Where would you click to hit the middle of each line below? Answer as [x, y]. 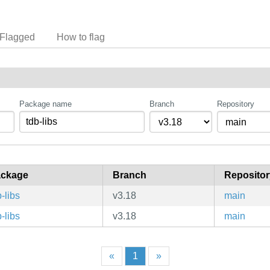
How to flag [81, 37]
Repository [235, 104]
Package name [46, 104]
